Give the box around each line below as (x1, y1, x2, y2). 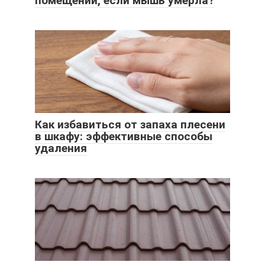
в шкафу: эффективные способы (35, 130, 212, 144)
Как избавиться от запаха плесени (35, 118, 225, 132)
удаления (35, 141, 87, 156)
